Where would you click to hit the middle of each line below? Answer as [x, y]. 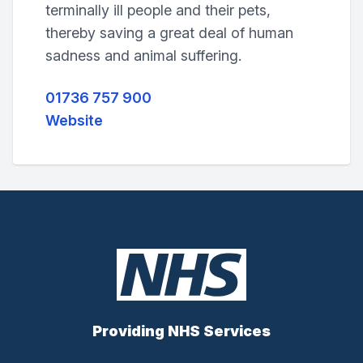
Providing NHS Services [181, 331]
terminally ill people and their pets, [158, 10]
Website [74, 120]
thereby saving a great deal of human [169, 33]
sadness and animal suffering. [143, 56]
